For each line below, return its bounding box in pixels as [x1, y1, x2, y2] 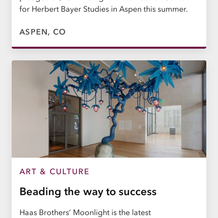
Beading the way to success [19, 184, 157, 198]
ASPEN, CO [19, 26, 67, 36]
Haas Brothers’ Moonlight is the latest [19, 207, 151, 217]
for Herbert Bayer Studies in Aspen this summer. [19, 3, 188, 14]
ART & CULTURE [19, 166, 90, 176]
